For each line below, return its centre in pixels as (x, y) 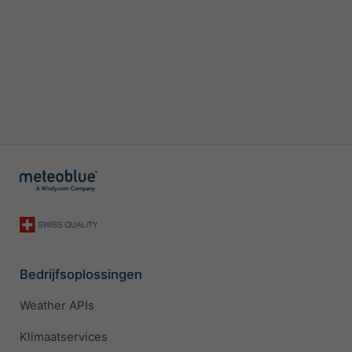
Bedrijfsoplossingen (81, 274)
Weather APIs (57, 306)
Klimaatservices (64, 337)
